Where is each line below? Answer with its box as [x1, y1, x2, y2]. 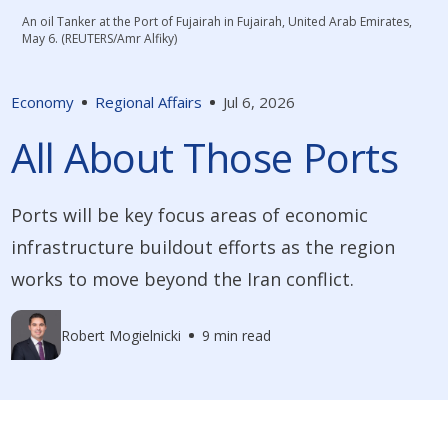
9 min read [202, 325, 272, 345]
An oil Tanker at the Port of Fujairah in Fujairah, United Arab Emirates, [22, 13, 413, 31]
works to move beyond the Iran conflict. [11, 267, 355, 292]
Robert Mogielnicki [61, 325, 182, 345]
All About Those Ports [11, 130, 399, 186]
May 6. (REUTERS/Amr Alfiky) [22, 30, 178, 48]
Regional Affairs [95, 92, 203, 113]
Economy [11, 92, 75, 113]
